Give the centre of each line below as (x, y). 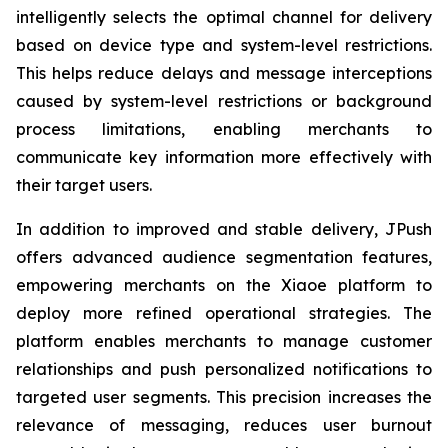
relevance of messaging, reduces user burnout (224, 425)
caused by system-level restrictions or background (224, 101)
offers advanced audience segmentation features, (224, 257)
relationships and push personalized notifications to (224, 369)
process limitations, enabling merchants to (224, 129)
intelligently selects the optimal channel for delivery (224, 17)
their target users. (84, 185)
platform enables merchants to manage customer (224, 341)
